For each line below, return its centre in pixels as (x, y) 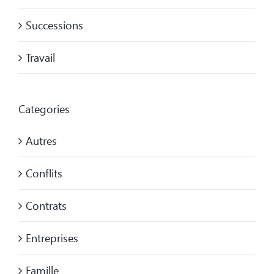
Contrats (46, 205)
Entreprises (52, 238)
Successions (54, 25)
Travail (40, 57)
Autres (41, 140)
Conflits (44, 173)
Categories (44, 109)
